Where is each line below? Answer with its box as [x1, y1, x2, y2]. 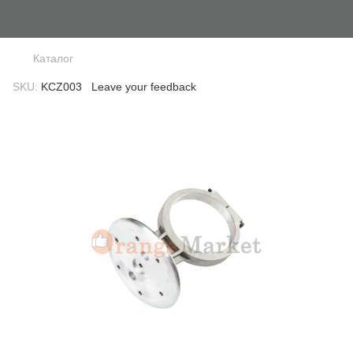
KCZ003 [38, 80, 82, 93]
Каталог [33, 52, 73, 65]
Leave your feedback [91, 80, 196, 93]
